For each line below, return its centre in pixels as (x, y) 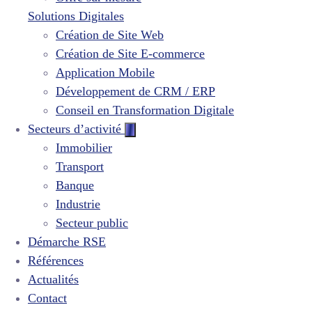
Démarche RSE (67, 242)
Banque (75, 185)
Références (56, 260)
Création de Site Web (110, 35)
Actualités (53, 279)
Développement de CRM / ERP (135, 91)
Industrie (78, 204)
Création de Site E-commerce (130, 54)
